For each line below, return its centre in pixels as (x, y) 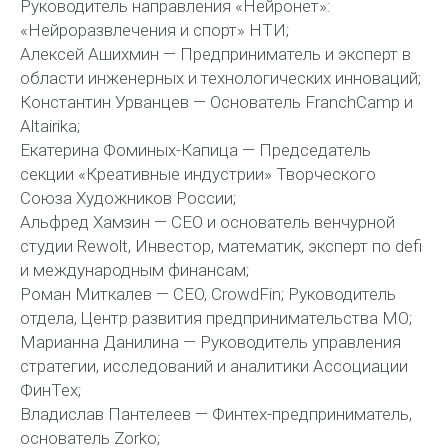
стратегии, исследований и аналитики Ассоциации (214, 365)
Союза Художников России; (128, 197)
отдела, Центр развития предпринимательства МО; (216, 317)
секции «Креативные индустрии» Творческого (198, 173)
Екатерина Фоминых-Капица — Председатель (195, 149)
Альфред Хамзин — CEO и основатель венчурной (207, 221)
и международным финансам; (134, 269)
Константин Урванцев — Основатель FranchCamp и (216, 101)
